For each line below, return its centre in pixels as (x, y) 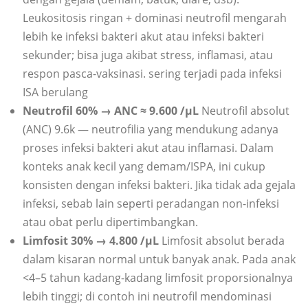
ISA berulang (55, 92)
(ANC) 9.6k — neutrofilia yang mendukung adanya (151, 130)
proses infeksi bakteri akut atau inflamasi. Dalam (148, 148)
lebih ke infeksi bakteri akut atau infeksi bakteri (143, 37)
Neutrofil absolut (245, 111)
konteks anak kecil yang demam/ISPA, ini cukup (144, 167)
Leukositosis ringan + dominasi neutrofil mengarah (155, 18)
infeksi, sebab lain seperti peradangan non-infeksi (151, 204)
